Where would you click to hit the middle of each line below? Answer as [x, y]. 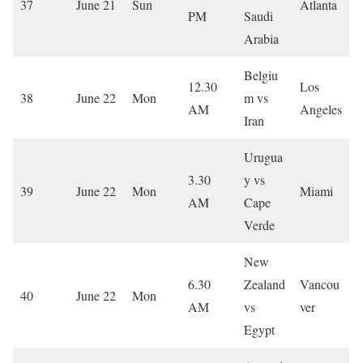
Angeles [321, 109]
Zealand [265, 284]
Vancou [320, 284]
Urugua [263, 156]
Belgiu [261, 75]
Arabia [261, 38]
